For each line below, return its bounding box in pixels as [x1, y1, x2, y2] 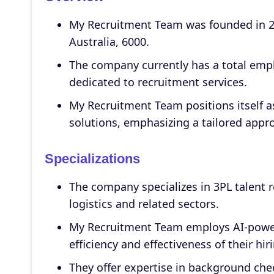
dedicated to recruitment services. [68, 75, 247, 89]
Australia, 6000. [68, 34, 149, 49]
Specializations [44, 151, 140, 166]
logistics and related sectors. [68, 196, 219, 211]
